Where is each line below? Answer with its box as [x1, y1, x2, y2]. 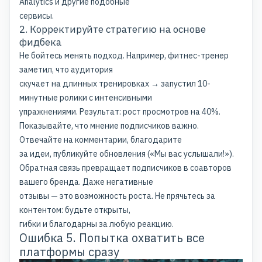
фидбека [19, 35, 61, 49]
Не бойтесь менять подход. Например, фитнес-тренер [19, 50, 229, 61]
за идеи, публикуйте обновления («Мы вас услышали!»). [19, 148, 234, 159]
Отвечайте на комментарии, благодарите [19, 134, 182, 145]
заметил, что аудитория [19, 64, 113, 75]
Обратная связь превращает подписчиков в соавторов [19, 162, 232, 173]
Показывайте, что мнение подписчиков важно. [19, 120, 199, 131]
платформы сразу [19, 243, 119, 260]
